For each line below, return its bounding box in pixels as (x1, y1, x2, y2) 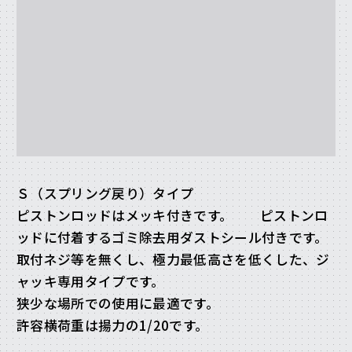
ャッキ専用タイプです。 (16, 272, 165, 291)
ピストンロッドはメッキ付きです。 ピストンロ (16, 206, 328, 225)
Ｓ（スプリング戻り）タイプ (16, 184, 194, 203)
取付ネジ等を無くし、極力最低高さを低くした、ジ (16, 250, 330, 269)
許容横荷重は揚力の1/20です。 (16, 316, 209, 335)
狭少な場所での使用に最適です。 (16, 294, 220, 313)
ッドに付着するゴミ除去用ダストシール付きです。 (16, 228, 328, 247)
